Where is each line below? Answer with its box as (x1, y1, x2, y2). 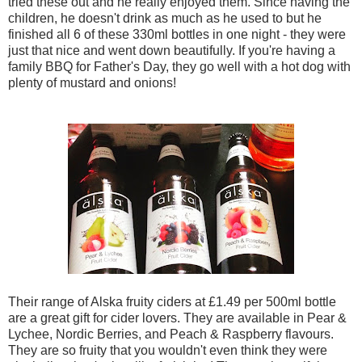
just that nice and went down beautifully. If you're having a (8, 43, 335, 57)
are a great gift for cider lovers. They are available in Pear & (8, 310, 347, 325)
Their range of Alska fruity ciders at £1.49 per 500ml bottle (8, 294, 336, 309)
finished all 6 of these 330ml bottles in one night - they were (8, 27, 346, 41)
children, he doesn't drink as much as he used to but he (8, 11, 322, 25)
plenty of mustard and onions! (8, 75, 179, 90)
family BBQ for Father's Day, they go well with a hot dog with (8, 59, 351, 74)
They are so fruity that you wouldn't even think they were (8, 343, 327, 357)
